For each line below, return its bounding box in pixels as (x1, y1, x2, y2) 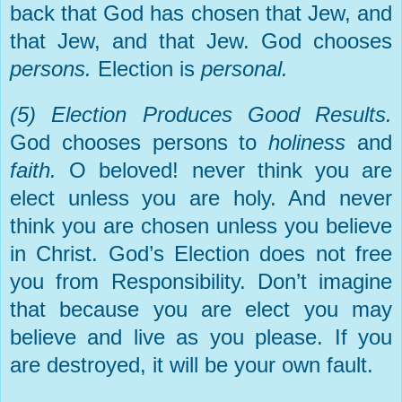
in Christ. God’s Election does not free (10, 240, 392, 266)
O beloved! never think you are (69, 157, 393, 182)
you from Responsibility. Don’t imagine (10, 268, 392, 293)
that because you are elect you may (10, 296, 392, 321)
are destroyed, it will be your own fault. (10, 352, 373, 377)
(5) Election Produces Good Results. (10, 101, 392, 127)
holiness (268, 129, 358, 154)
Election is (98, 56, 201, 81)
